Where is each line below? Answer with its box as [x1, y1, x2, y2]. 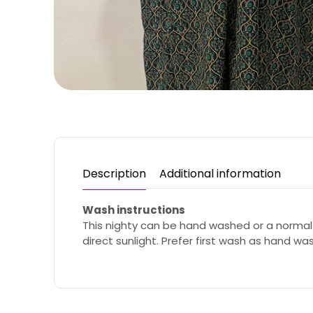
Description [82, 165, 147, 182]
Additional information [159, 165, 282, 182]
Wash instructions [82, 202, 186, 217]
